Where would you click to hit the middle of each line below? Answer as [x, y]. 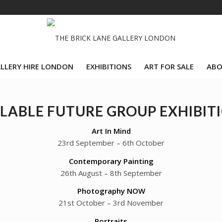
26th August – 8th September [111, 173]
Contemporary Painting [111, 161]
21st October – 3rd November [111, 203]
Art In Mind [111, 131]
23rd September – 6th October [111, 142]
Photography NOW [111, 191]
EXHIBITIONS [109, 66]
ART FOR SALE [169, 66]
